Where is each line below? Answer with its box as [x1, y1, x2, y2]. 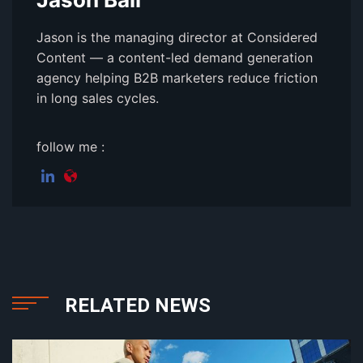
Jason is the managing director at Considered [36, 28, 318, 45]
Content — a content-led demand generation [36, 49, 313, 66]
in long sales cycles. [36, 89, 159, 106]
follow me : [36, 138, 105, 155]
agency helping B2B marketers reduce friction [36, 69, 318, 86]
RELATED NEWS [65, 293, 211, 317]
